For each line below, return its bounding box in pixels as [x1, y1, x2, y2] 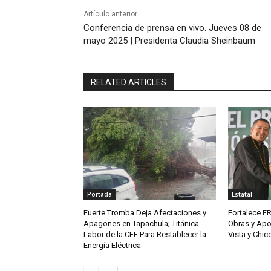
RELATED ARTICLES [91, 77, 166, 88]
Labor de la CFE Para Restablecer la [83, 230, 206, 240]
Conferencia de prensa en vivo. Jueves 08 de [83, 22, 261, 34]
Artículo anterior [83, 10, 137, 19]
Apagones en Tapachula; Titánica [83, 219, 199, 229]
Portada [87, 190, 112, 199]
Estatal [231, 190, 252, 199]
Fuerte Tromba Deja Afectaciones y [83, 208, 206, 218]
